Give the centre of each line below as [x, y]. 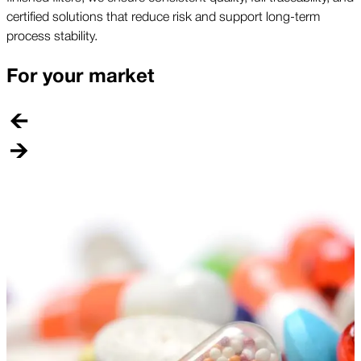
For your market [80, 77]
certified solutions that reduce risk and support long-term [163, 16]
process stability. [52, 35]
